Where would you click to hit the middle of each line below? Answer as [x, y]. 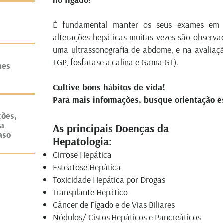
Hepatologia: [82, 141]
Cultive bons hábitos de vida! [109, 87]
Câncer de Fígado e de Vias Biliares [114, 204]
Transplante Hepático [90, 192]
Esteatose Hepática [87, 167]
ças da [154, 128]
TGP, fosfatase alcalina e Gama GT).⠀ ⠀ [123, 62]
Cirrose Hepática [82, 155]
